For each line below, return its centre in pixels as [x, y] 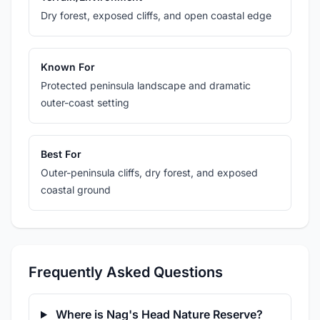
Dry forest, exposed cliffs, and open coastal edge [156, 15]
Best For [61, 154]
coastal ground [76, 190]
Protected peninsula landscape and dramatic [146, 85]
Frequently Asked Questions [126, 272]
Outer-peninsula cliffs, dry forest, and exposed [149, 172]
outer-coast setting [85, 102]
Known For [68, 67]
